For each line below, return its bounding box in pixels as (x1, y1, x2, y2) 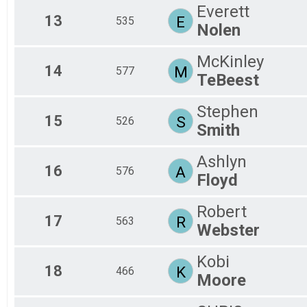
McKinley (197, 51, 264, 71)
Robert (197, 201, 247, 221)
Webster (197, 220, 260, 240)
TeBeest (197, 70, 259, 90)
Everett (197, 1, 249, 21)
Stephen (197, 101, 258, 121)
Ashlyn (197, 151, 247, 171)
